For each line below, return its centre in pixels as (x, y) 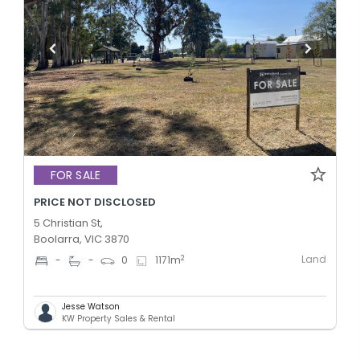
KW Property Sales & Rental (119, 318)
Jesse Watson (91, 306)
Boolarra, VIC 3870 (82, 239)
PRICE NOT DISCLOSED (95, 202)
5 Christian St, (68, 223)
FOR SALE (76, 176)
